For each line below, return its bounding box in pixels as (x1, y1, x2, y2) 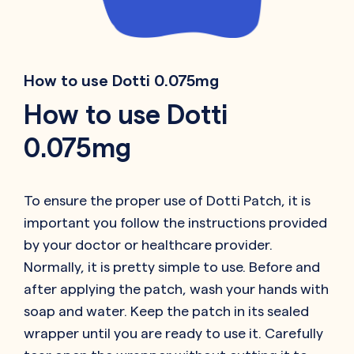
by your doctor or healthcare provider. (24, 236, 273, 252)
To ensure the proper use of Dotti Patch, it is (24, 192, 311, 208)
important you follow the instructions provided (24, 214, 327, 230)
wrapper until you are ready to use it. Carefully (24, 325, 323, 341)
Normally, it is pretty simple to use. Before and (24, 258, 320, 274)
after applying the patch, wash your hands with (24, 281, 329, 296)
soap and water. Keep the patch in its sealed (24, 303, 309, 318)
